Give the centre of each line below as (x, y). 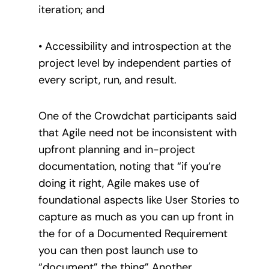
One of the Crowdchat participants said (138, 116)
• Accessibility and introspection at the (135, 46)
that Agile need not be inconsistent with (138, 132)
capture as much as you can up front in (136, 216)
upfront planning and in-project (117, 149)
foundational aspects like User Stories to (139, 200)
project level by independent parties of (135, 63)
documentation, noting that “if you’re (130, 166)
